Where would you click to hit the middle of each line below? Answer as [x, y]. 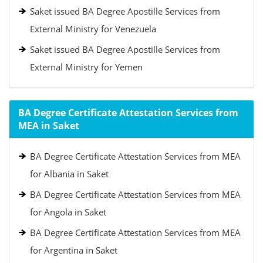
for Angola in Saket [68, 212]
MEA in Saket [49, 126]
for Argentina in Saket [74, 250]
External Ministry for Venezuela [93, 29]
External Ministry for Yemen [86, 67]
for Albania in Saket [69, 174]
